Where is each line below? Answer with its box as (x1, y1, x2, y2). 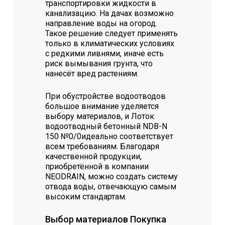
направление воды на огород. (45, 19, 157, 29)
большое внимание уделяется (45, 101, 159, 111)
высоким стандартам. (45, 192, 127, 202)
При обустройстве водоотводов (45, 91, 166, 101)
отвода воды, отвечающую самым (45, 182, 176, 192)
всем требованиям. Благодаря (45, 142, 159, 152)
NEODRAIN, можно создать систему (45, 172, 178, 182)
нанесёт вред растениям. (45, 69, 139, 79)
